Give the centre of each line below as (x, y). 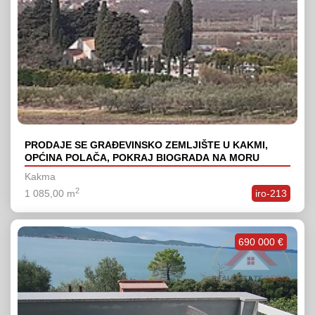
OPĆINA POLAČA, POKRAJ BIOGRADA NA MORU (142, 158)
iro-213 (271, 194)
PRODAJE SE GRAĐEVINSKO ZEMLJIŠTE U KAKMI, (146, 145)
